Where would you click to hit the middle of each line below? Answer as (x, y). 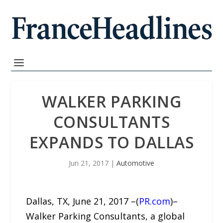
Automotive (135, 163)
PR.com (155, 201)
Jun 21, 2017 (89, 163)
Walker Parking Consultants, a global (106, 216)
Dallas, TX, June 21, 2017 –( (83, 201)
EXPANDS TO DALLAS (111, 142)
